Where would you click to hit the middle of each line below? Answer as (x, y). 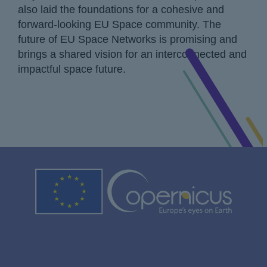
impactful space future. (72, 69)
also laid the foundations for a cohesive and (121, 9)
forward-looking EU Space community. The (119, 24)
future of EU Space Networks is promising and (128, 39)
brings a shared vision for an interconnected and (132, 54)
